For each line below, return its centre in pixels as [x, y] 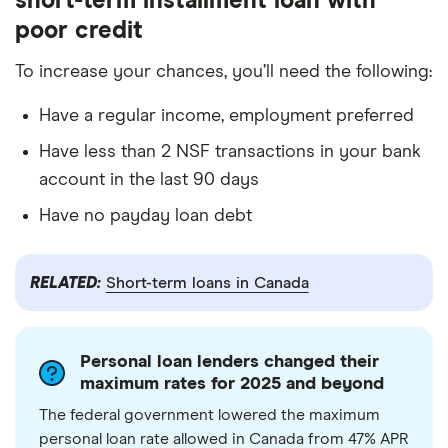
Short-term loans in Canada [207, 282]
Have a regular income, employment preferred [226, 116]
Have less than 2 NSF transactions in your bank [230, 152]
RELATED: [67, 282]
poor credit [79, 31]
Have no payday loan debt [145, 216]
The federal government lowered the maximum [209, 415]
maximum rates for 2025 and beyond [232, 384]
